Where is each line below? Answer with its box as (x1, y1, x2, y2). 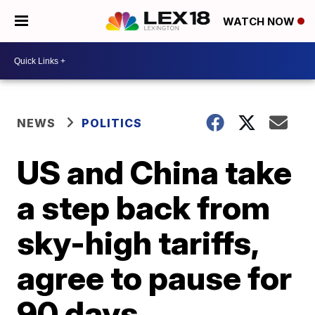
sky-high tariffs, (17, 223, 259, 262)
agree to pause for (17, 258, 292, 297)
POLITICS (82, 116, 143, 130)
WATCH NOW (223, 15, 297, 29)
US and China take (17, 153, 292, 192)
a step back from (17, 188, 271, 227)
